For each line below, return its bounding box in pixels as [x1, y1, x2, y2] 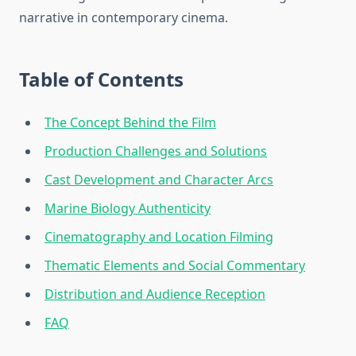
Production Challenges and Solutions [44, 142, 267, 161]
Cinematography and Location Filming [44, 228, 273, 246]
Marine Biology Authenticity [44, 199, 211, 218]
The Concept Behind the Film [44, 114, 216, 132]
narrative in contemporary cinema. [19, 9, 228, 27]
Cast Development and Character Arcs [44, 171, 273, 189]
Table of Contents [19, 66, 184, 93]
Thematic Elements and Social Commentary [44, 257, 305, 275]
